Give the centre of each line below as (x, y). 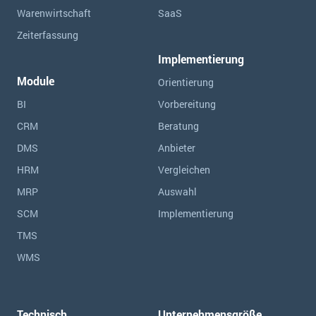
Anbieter (177, 148)
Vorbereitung (187, 104)
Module (36, 81)
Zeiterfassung (48, 35)
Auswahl (177, 192)
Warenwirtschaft (54, 13)
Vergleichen (184, 170)
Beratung (178, 126)
